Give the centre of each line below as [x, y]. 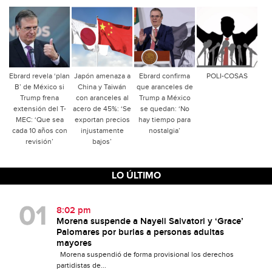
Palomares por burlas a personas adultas [140, 232]
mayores [74, 243]
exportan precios [102, 119]
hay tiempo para [165, 119]
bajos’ [102, 141]
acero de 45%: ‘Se [102, 108]
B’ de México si [39, 87]
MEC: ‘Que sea [39, 119]
